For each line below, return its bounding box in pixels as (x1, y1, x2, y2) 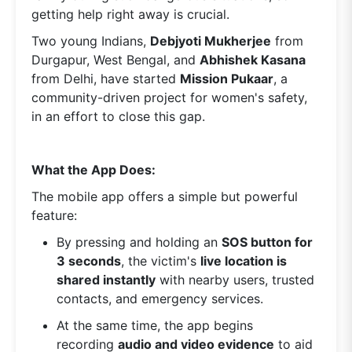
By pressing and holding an (57, 233, 222, 250)
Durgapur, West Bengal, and (31, 51, 200, 68)
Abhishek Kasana (200, 51, 306, 68)
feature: (31, 207, 77, 223)
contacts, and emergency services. (57, 290, 263, 306)
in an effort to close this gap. (31, 108, 205, 124)
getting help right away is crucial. (31, 5, 229, 22)
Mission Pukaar (180, 70, 273, 86)
